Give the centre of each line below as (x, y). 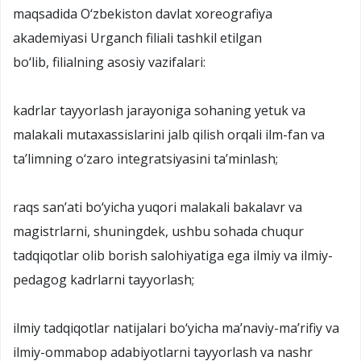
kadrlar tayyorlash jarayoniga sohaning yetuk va (159, 110)
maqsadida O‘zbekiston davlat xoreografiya (143, 13)
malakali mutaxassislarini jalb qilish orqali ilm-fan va (169, 134)
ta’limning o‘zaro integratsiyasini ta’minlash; (145, 158)
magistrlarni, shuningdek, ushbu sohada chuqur (158, 231)
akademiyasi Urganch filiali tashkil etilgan (137, 37)
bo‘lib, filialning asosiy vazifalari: (109, 62)
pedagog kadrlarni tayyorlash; (104, 279)
